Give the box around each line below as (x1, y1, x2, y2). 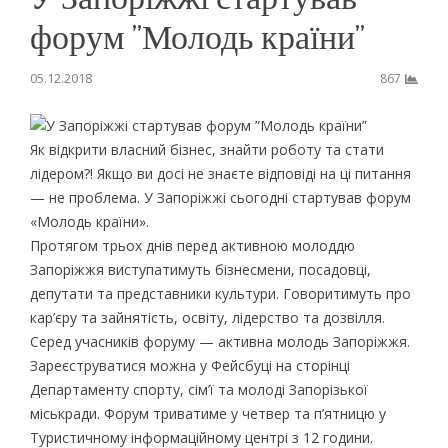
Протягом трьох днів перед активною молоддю (29, 235, 355, 255)
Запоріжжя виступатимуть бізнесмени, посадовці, (29, 259, 371, 279)
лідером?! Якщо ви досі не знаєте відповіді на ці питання (29, 163, 411, 183)
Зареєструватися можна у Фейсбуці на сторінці (29, 355, 350, 375)
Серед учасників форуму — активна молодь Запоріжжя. (29, 331, 410, 351)
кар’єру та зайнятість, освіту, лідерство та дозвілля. (29, 307, 385, 327)
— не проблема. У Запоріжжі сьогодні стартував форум (29, 187, 411, 207)
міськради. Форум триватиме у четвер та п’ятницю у (29, 403, 386, 423)
